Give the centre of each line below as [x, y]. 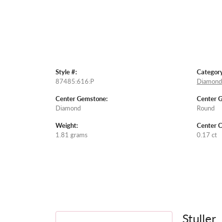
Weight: [67, 126]
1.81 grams [72, 135]
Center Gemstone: [82, 99]
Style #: [66, 72]
